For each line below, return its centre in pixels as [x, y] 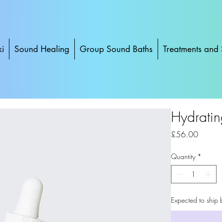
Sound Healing [42, 49]
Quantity [183, 156]
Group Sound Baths [116, 49]
